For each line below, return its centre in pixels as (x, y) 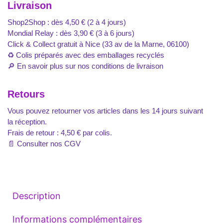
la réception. (27, 121)
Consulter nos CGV (49, 143)
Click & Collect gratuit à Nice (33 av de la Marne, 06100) (98, 44)
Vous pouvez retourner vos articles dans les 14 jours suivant (105, 111)
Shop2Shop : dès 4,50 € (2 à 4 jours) (67, 22)
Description (37, 196)
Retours (26, 94)
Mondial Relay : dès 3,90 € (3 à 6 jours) (71, 33)
